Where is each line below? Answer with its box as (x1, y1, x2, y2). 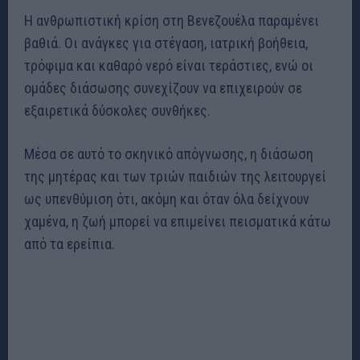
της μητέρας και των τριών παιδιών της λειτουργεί (24, 167, 326, 185)
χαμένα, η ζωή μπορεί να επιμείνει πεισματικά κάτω (24, 212, 331, 230)
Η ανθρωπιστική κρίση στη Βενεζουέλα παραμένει (24, 11, 319, 29)
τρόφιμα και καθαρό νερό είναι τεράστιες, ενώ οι (24, 56, 313, 74)
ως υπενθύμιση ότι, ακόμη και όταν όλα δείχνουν (24, 190, 309, 207)
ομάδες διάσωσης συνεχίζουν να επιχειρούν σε (24, 79, 302, 96)
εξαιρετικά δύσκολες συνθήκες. (24, 101, 211, 119)
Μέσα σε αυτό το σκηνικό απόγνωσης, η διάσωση (24, 145, 313, 162)
